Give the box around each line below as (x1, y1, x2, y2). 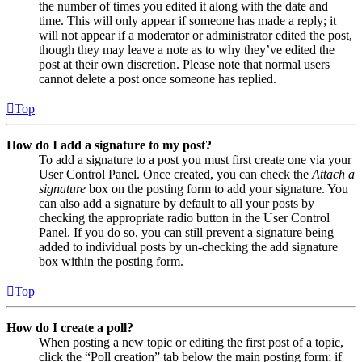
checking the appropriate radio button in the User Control (39, 210, 330, 225)
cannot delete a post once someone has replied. (39, 71, 276, 86)
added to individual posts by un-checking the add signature (39, 239, 338, 254)
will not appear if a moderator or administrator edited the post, (39, 27, 352, 42)
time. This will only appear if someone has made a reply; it (39, 13, 336, 27)
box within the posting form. (39, 254, 183, 268)
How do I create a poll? (6, 320, 133, 335)
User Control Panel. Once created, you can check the (39, 166, 312, 181)
